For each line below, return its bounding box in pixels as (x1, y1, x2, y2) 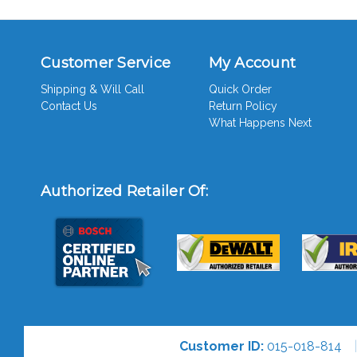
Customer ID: (178, 339, 264, 355)
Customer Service (41, 54, 171, 73)
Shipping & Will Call (41, 83, 144, 96)
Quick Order (208, 83, 272, 96)
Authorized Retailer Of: (41, 182, 208, 201)
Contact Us (41, 100, 97, 113)
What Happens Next (208, 116, 312, 130)
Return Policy (208, 100, 277, 113)
